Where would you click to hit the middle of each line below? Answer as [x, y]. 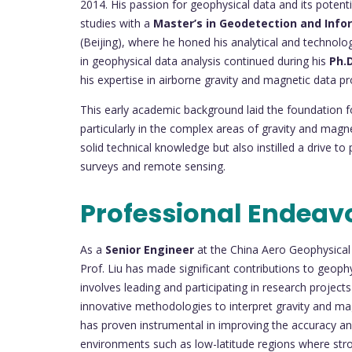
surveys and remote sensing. [153, 167]
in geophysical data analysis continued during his [205, 61]
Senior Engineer [150, 249]
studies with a [117, 24]
